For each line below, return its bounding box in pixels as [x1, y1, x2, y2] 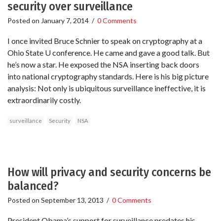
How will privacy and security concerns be [7, 165, 211, 179]
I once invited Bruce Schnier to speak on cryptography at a [7, 36, 202, 45]
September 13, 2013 [41, 195, 104, 204]
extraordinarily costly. [7, 95, 81, 105]
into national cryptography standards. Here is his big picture [7, 71, 209, 81]
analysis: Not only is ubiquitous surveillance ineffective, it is [7, 83, 206, 93]
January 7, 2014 [41, 16, 89, 25]
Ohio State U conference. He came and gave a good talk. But [7, 47, 210, 57]
